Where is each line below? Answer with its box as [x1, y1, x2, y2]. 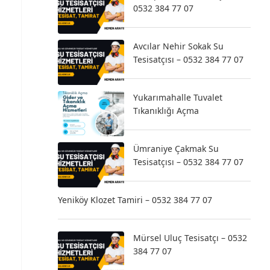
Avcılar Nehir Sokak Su [133, 40, 224, 52]
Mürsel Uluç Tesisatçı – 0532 [133, 232, 247, 243]
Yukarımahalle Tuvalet [133, 92, 222, 103]
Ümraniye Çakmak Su [133, 143, 219, 154]
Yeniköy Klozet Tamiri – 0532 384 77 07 [58, 194, 212, 206]
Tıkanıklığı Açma [133, 105, 199, 116]
